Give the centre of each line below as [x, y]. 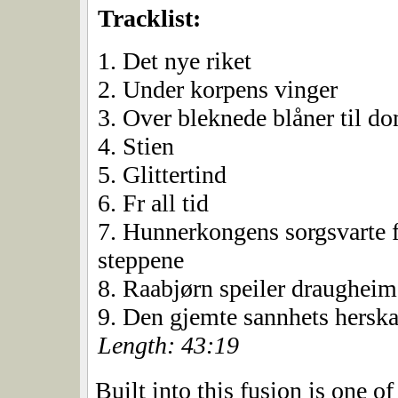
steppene [141, 260]
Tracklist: [149, 19]
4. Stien [136, 147]
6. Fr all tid [153, 203]
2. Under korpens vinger [218, 90]
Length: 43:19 [168, 346]
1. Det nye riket [175, 61]
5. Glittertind [162, 175]
